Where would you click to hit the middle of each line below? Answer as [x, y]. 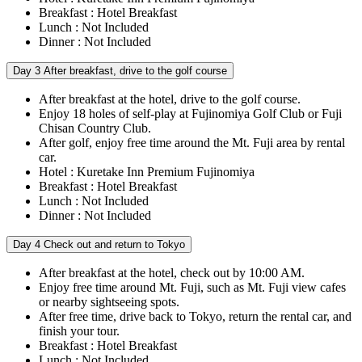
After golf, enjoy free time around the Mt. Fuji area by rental [192, 143]
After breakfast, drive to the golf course [134, 71]
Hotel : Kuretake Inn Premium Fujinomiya [147, 172]
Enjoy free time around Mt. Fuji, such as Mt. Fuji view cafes [192, 288]
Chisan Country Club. [95, 128]
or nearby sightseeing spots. [109, 302]
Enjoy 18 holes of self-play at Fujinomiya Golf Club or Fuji [190, 114]
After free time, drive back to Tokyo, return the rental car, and [195, 317]
